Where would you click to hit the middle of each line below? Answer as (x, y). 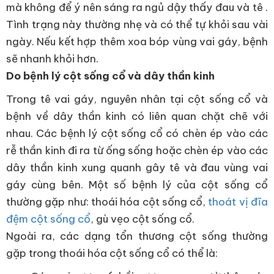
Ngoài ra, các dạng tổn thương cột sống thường (137, 236)
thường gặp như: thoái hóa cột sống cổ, (107, 202)
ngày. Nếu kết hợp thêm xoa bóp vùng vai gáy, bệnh (137, 42)
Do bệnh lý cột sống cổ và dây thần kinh (110, 76)
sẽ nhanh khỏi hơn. (54, 59)
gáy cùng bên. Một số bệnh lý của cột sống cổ (137, 185)
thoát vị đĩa (238, 202)
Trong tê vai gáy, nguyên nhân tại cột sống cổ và (137, 99)
